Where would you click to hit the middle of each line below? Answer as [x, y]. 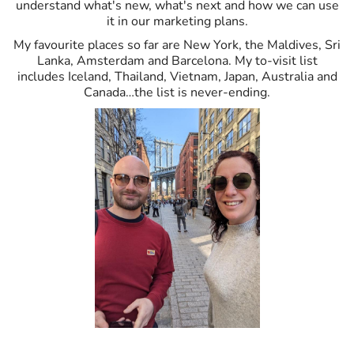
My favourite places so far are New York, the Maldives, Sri [177, 45]
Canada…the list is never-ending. [177, 93]
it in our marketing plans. [177, 22]
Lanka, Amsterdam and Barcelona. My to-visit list [177, 61]
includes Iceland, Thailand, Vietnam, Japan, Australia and [177, 77]
